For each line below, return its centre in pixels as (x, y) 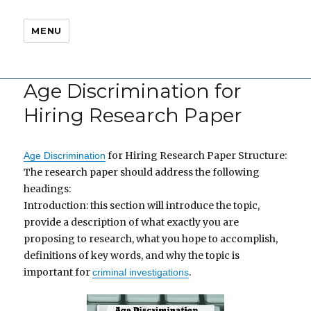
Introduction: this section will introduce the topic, (142, 205)
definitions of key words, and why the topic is (132, 255)
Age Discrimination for (133, 91)
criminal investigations (141, 272)
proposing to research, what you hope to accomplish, (151, 238)
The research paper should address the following (142, 172)
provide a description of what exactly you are (132, 222)
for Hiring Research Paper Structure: (196, 155)
